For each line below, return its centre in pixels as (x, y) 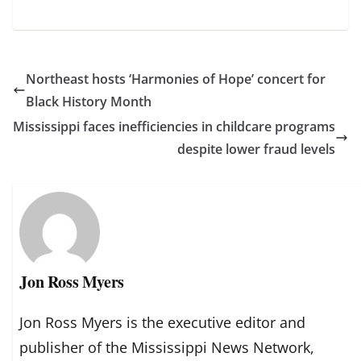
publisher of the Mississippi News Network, (167, 347)
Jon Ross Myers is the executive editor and (163, 322)
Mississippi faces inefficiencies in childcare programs (174, 127)
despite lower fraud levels (256, 149)
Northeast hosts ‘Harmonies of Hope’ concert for (176, 79)
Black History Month (89, 102)
